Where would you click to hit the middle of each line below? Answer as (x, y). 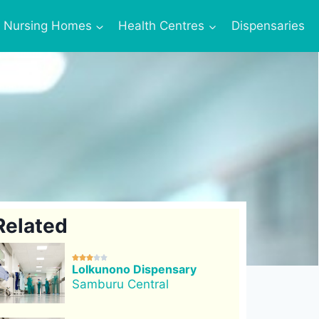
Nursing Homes (48, 26)
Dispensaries (268, 26)
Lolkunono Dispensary (134, 270)
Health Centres (162, 26)
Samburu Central (120, 284)
